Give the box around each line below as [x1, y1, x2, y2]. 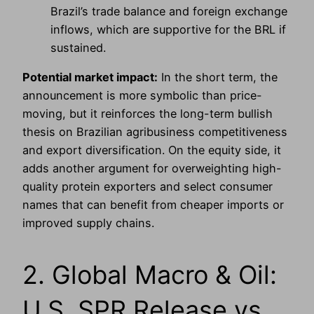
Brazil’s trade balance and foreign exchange [50, 4, 287, 18]
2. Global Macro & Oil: [22, 259, 277, 291]
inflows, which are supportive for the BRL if [50, 22, 286, 36]
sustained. [50, 40, 106, 55]
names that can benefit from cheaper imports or [22, 198, 284, 212]
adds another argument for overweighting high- [22, 161, 282, 176]
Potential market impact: [22, 70, 158, 85]
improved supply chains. [22, 216, 154, 231]
